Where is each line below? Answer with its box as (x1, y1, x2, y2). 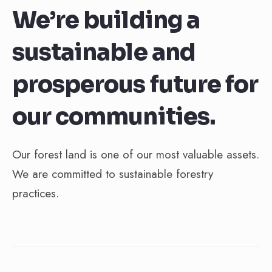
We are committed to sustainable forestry (12, 166, 213, 182)
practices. (12, 185, 59, 202)
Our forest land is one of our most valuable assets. (12, 146, 259, 163)
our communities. (12, 102, 215, 131)
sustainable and (12, 38, 195, 67)
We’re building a (12, 5, 200, 35)
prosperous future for (12, 70, 259, 99)
